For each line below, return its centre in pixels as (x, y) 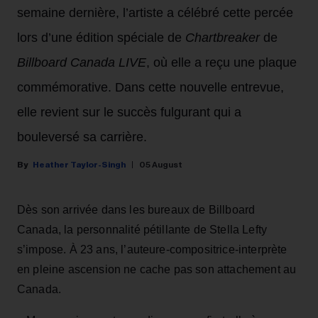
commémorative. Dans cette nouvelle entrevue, (150, 88)
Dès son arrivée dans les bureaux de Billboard (136, 210)
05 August (161, 165)
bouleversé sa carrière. (82, 137)
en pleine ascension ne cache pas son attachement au (157, 270)
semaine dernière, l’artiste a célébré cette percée (155, 13)
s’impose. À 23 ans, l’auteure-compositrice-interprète (152, 250)
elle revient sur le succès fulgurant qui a (129, 113)
